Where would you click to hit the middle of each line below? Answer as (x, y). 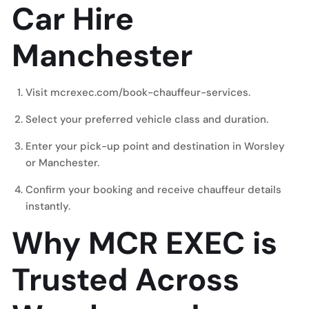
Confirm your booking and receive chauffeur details (153, 190)
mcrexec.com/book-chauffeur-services (149, 92)
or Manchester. (62, 163)
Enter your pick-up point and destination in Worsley (155, 146)
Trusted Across (126, 280)
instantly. (48, 206)
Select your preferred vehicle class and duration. (147, 119)
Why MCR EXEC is (144, 243)
